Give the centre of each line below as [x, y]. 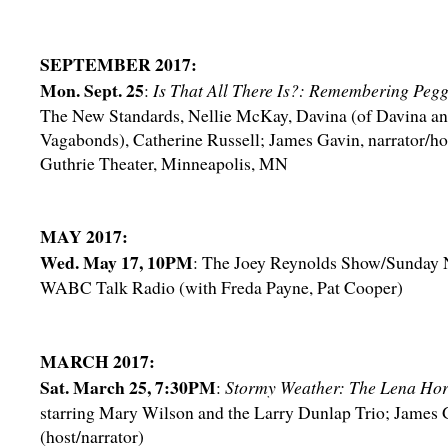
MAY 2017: [84, 236]
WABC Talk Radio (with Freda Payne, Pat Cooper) [221, 287]
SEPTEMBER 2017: [118, 64]
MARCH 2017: [97, 361]
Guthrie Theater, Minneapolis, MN [164, 163]
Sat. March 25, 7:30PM [128, 387]
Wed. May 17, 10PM [116, 262]
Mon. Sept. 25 [92, 90]
